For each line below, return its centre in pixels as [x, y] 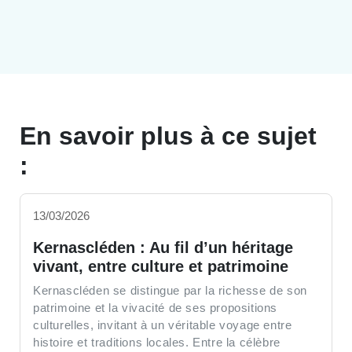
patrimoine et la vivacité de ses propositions [156, 307]
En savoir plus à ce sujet [168, 136]
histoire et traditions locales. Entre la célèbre [157, 342]
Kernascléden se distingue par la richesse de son [170, 290]
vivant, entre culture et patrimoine [161, 266]
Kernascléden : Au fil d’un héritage [163, 247]
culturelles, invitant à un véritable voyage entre [163, 324]
